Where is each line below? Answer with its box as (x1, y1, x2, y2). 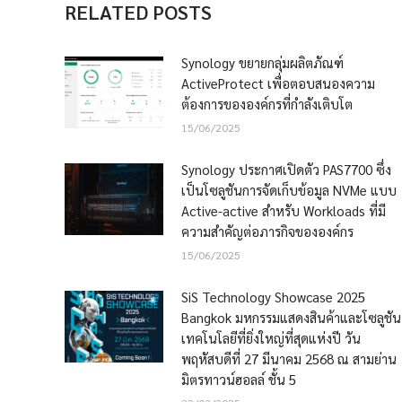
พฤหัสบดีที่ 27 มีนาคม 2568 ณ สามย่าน (181, 350, 397, 367)
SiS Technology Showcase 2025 (181, 288, 365, 305)
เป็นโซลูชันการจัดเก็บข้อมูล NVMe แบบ (181, 181, 397, 198)
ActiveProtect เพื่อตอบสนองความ (181, 74, 375, 92)
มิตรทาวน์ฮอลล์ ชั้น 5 (181, 371, 296, 388)
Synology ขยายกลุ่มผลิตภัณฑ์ (181, 54, 344, 71)
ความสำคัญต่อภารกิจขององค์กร (181, 223, 354, 240)
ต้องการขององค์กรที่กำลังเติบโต (181, 95, 353, 112)
